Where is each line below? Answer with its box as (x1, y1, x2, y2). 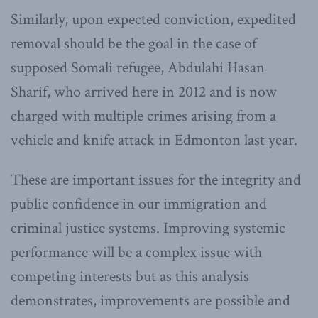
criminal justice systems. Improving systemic (11, 217, 285, 238)
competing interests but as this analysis (11, 265, 249, 287)
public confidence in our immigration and (11, 193, 267, 214)
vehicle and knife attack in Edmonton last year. (11, 129, 297, 150)
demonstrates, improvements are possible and (11, 290, 290, 311)
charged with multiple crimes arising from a (11, 105, 276, 126)
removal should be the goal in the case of (11, 33, 256, 54)
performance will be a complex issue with (11, 241, 262, 263)
